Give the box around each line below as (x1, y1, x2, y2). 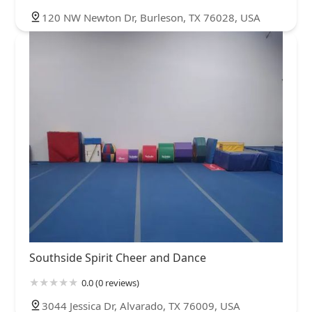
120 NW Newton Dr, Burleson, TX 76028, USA (42, 10, 260, 24)
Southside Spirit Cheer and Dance (29, 250, 206, 266)
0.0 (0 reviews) (81, 276, 139, 290)
